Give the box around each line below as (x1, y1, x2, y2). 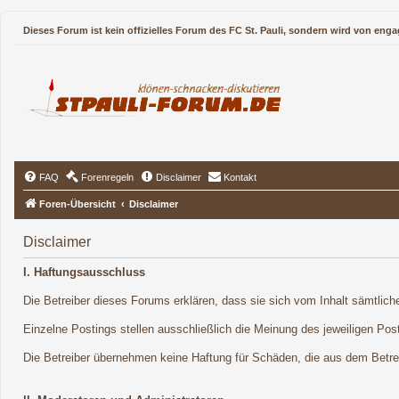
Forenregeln (81, 172, 134, 183)
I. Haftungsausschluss (23, 266, 145, 279)
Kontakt (224, 172, 256, 183)
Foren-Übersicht (39, 199, 116, 209)
